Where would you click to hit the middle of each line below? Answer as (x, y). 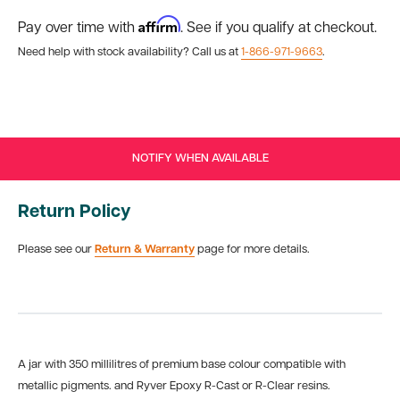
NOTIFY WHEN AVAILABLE (200, 158)
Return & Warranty (145, 250)
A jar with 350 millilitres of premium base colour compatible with (182, 364)
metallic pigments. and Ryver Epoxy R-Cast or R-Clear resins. (174, 386)
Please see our (56, 250)
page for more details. (252, 250)
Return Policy (75, 212)
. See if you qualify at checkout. (279, 29)
